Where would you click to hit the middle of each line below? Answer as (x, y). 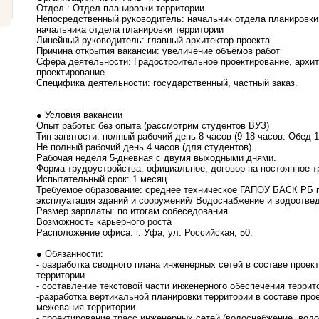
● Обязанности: (70, 254)
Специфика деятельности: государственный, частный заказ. (167, 83)
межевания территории (86, 308)
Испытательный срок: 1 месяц (101, 179)
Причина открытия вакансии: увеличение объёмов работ (158, 51)
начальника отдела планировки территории (130, 30)
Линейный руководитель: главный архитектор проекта (153, 41)
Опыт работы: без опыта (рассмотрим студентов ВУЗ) (153, 126)
